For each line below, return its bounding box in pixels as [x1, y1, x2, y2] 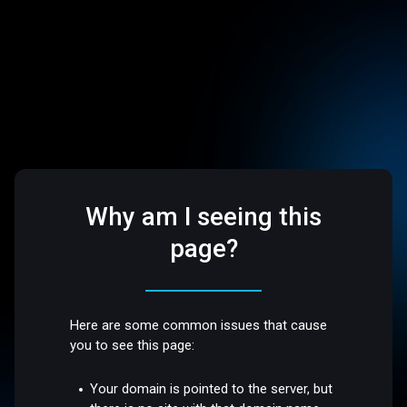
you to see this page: [70, 337, 195, 354]
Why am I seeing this [85, 202, 322, 233]
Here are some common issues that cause [70, 317, 328, 334]
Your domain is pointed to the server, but [90, 380, 333, 397]
